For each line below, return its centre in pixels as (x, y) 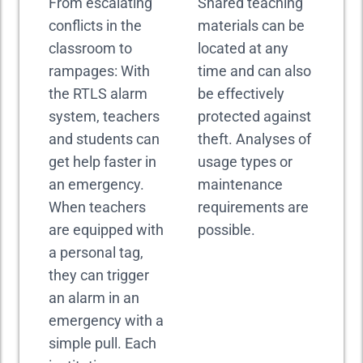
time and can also (254, 71)
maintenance (240, 184)
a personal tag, (96, 252)
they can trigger (99, 275)
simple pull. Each (102, 343)
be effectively (241, 94)
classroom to (90, 48)
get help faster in (102, 162)
